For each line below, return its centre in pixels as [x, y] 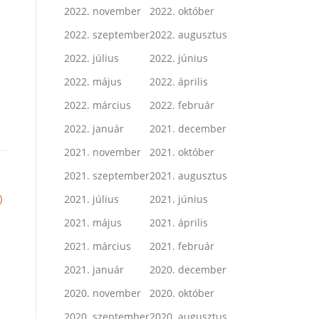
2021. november [103, 152]
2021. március [98, 246]
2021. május [93, 222]
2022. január [94, 128]
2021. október [182, 152]
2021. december [188, 128]
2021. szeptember [107, 175]
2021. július [91, 199]
